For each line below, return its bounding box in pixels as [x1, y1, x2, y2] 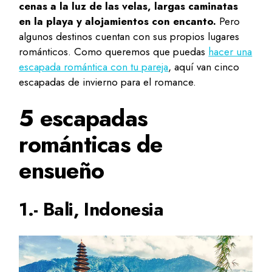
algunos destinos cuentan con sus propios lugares [19, 29, 240, 44]
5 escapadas [19, 101, 148, 135]
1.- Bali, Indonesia [19, 196, 163, 223]
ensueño [19, 154, 104, 188]
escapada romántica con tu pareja [19, 59, 169, 75]
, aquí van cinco [168, 59, 240, 75]
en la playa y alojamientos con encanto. [19, 14, 217, 29]
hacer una [208, 44, 253, 59]
